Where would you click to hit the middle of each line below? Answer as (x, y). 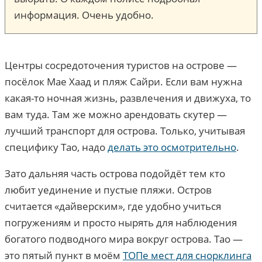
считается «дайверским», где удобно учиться (113, 206)
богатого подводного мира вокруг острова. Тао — (124, 239)
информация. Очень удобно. (84, 15)
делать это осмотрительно (172, 147)
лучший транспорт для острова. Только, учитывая (125, 131)
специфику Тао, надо (56, 147)
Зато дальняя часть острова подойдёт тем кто (115, 174)
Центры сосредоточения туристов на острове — (121, 65)
